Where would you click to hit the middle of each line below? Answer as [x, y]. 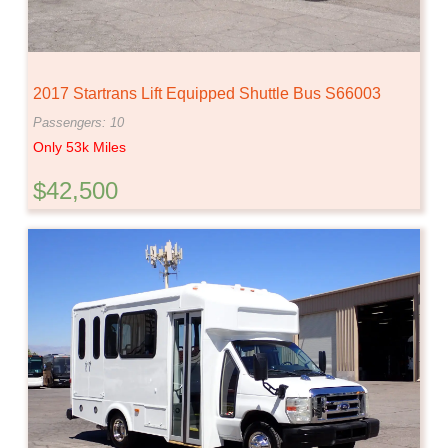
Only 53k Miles [79, 147]
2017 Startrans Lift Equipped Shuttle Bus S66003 [207, 94]
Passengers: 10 [78, 123]
